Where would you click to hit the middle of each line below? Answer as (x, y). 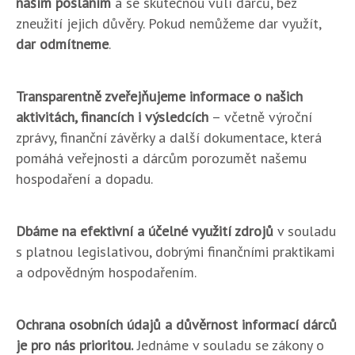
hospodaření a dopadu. (84, 179)
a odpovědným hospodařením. (106, 272)
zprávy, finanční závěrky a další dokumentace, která (169, 137)
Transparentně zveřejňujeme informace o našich (159, 96)
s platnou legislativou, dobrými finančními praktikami (175, 252)
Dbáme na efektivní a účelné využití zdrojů (145, 231)
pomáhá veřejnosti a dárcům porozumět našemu (161, 158)
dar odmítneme (62, 44)
